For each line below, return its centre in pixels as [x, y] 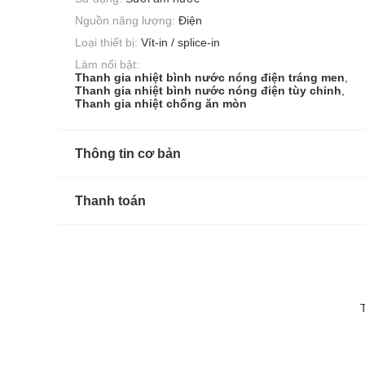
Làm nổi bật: [107, 65]
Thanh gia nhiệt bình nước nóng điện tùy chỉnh [208, 91]
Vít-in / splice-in [180, 43]
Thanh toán [110, 201]
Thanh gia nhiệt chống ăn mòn [161, 104]
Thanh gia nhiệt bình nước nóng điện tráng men [210, 78]
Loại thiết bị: [106, 43]
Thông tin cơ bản [128, 154]
